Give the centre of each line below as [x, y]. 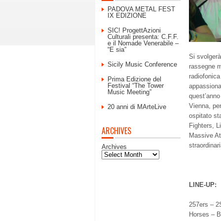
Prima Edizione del [134, 79]
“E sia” [117, 50]
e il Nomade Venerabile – [143, 43]
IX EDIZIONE [127, 16]
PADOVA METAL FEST [141, 9]
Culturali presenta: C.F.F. [143, 37]
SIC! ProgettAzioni [134, 30]
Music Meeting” [129, 92]
